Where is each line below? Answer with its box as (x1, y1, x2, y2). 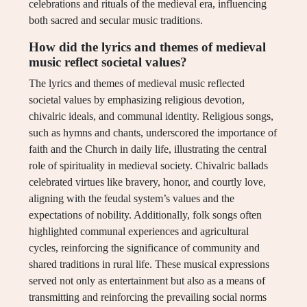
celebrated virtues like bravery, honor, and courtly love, (29, 176, 266, 188)
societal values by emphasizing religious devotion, (29, 94, 245, 106)
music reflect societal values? (29, 55, 187, 70)
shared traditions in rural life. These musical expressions (29, 258, 269, 271)
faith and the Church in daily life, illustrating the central (29, 143, 267, 156)
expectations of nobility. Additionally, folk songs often (29, 209, 262, 221)
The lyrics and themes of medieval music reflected (29, 77, 245, 90)
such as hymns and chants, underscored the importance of (29, 127, 277, 139)
